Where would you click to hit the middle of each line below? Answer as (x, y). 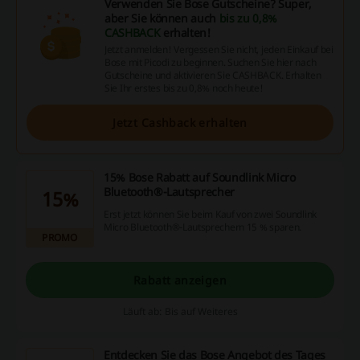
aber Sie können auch (162, 18)
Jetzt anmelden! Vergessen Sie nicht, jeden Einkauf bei (219, 49)
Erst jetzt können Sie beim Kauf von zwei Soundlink (210, 214)
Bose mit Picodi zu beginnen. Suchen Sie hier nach (211, 62)
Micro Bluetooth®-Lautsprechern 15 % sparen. (203, 227)
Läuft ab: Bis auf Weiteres (180, 311)
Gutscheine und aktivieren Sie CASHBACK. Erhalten (213, 75)
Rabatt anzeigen (180, 280)
